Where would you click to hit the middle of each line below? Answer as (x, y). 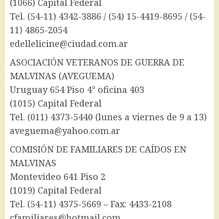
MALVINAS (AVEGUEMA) (62, 76)
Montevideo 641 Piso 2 (58, 177)
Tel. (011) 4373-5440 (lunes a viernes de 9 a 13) (108, 117)
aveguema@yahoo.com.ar (65, 131)
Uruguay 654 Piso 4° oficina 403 (77, 90)
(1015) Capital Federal (56, 103)
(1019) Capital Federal (56, 190)
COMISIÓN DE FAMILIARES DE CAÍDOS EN (98, 149)
